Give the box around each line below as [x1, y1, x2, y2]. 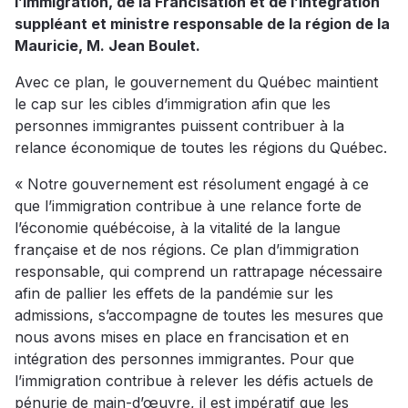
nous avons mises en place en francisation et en [15, 328, 349, 347]
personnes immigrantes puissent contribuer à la [15, 117, 344, 136]
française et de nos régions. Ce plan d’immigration [15, 240, 359, 260]
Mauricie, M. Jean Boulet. [15, 36, 200, 56]
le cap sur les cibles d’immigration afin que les [15, 95, 331, 114]
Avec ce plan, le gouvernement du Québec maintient [15, 73, 378, 92]
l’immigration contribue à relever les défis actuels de [15, 372, 373, 391]
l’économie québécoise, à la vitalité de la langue [15, 219, 341, 238]
